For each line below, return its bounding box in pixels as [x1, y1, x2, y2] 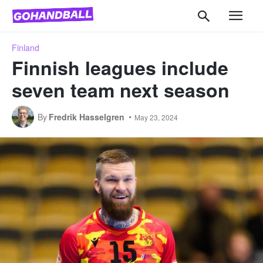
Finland [12, 41, 39, 53]
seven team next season [12, 76, 230, 103]
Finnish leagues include [12, 53, 228, 81]
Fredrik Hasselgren [49, 110, 124, 123]
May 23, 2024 [134, 112, 178, 122]
